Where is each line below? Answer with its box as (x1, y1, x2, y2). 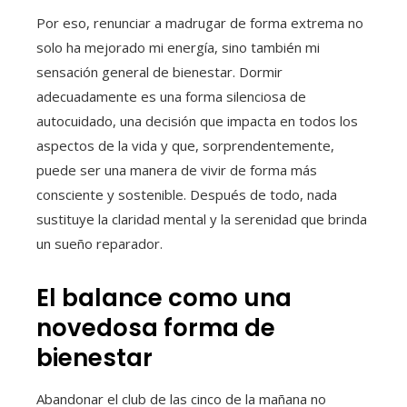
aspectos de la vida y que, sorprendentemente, (36, 136, 334, 155)
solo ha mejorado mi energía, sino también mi (36, 38, 320, 57)
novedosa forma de (36, 312, 275, 345)
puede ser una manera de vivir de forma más (36, 161, 317, 180)
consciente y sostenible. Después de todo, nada (36, 185, 337, 204)
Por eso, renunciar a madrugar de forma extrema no (36, 14, 363, 33)
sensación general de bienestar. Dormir (36, 63, 283, 82)
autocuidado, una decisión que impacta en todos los (36, 112, 358, 131)
